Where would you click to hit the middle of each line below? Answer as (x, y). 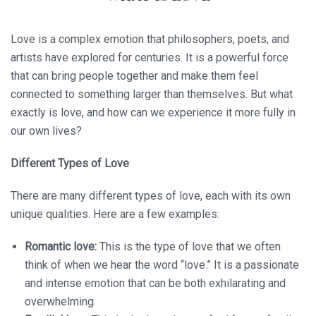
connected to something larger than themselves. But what (152, 94)
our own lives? (46, 131)
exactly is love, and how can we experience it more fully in (153, 113)
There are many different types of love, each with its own (151, 196)
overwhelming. (60, 302)
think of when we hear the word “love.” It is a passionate (162, 265)
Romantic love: (61, 247)
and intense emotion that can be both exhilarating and (155, 283)
